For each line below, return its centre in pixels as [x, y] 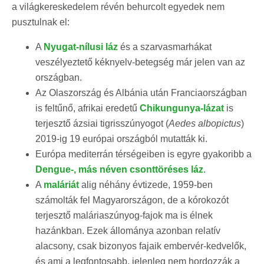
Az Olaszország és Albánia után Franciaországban [141, 93]
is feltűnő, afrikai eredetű [88, 108]
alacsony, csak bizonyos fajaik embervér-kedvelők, [141, 246]
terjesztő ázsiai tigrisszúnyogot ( [102, 123]
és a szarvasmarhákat [165, 47]
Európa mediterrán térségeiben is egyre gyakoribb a [143, 154]
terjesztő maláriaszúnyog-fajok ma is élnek [124, 215]
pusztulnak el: [41, 22]
